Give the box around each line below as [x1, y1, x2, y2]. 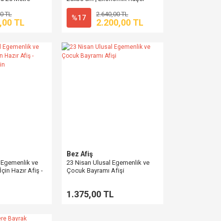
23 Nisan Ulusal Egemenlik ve [67, 159, 149, 166]
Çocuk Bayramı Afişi [67, 167, 124, 174]
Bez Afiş [67, 150, 93, 158]
